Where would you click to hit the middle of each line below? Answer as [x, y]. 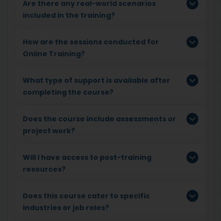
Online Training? [54, 54]
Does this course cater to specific [86, 196]
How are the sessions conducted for [91, 42]
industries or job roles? [66, 207]
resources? [44, 169]
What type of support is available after [96, 80]
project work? [49, 130]
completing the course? [68, 92]
